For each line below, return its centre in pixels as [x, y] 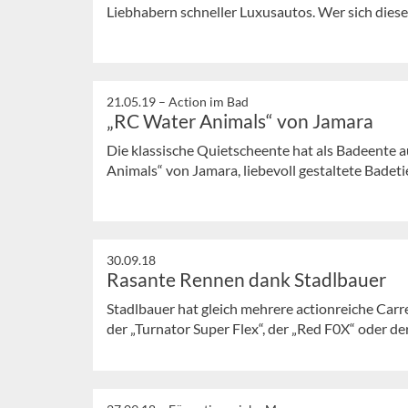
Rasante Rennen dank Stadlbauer [246, 279]
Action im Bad [209, 101]
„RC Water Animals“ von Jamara [240, 120]
